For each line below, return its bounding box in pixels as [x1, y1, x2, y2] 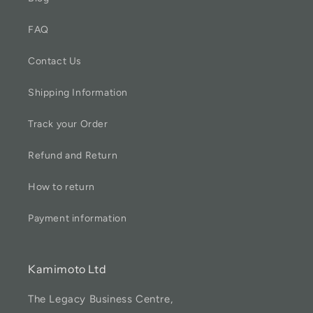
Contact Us [28, 55, 82, 67]
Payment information [28, 212, 127, 224]
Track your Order [28, 118, 108, 130]
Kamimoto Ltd [28, 262, 107, 276]
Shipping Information [28, 87, 128, 99]
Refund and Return [28, 150, 118, 161]
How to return [28, 181, 95, 193]
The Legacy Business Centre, [28, 293, 173, 305]
